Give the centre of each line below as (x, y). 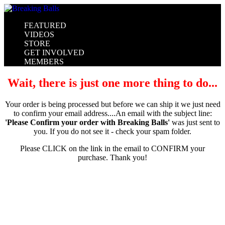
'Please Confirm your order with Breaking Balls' (87, 122)
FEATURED (45, 25)
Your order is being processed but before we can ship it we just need (113, 104)
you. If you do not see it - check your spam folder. (113, 131)
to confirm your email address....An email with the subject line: (113, 113)
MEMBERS (44, 62)
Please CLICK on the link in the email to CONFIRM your (113, 148)
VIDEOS (39, 34)
